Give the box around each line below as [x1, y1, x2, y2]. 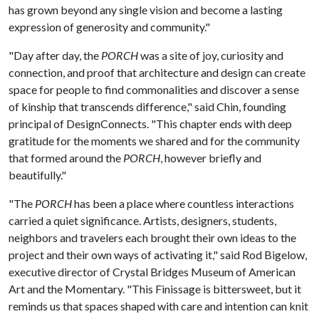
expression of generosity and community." [9, 20, 212, 33]
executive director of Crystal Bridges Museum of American [9, 265, 296, 278]
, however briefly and [160, 151, 261, 164]
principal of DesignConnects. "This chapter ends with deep [9, 117, 292, 130]
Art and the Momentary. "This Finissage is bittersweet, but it [9, 282, 301, 296]
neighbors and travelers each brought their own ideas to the [9, 231, 296, 244]
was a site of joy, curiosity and [138, 48, 283, 62]
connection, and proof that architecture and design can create [9, 66, 305, 79]
